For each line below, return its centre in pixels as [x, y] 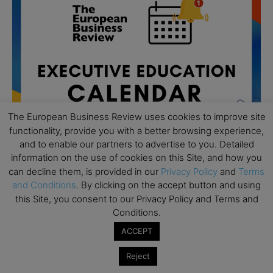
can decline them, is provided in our [85, 171]
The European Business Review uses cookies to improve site [136, 117]
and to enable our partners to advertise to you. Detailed [136, 144]
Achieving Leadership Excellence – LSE [134, 246]
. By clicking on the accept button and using [168, 185]
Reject [138, 256]
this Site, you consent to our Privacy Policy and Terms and [136, 199]
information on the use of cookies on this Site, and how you [136, 158]
